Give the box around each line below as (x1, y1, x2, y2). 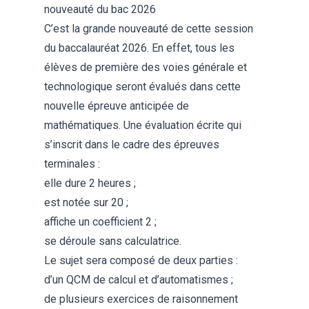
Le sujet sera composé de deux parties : (44, 254, 238, 268)
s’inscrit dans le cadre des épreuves (44, 138, 219, 152)
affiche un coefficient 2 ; (44, 215, 157, 229)
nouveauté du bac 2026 (44, 3, 156, 17)
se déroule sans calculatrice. (44, 235, 184, 248)
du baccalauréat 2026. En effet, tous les (44, 41, 235, 55)
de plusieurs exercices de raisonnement (44, 292, 238, 306)
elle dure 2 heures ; (44, 177, 136, 190)
